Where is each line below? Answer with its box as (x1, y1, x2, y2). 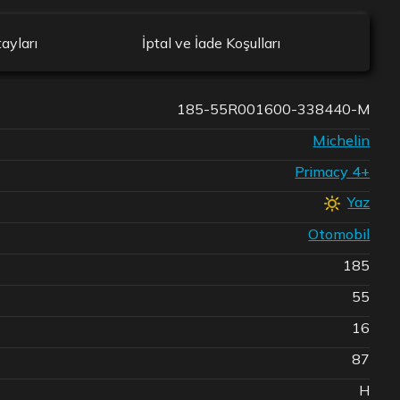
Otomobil (308, 224, 371, 243)
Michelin (312, 130, 371, 149)
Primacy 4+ (295, 162, 371, 180)
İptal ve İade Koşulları (142, 34, 281, 53)
